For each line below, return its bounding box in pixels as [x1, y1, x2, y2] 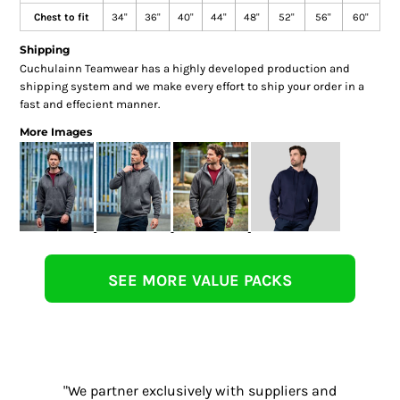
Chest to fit [33, 10, 89, 23]
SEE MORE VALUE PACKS [107, 270, 292, 290]
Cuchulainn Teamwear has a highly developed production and [19, 61, 350, 75]
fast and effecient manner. [19, 96, 160, 111]
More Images [19, 124, 92, 138]
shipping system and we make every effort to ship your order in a [19, 79, 364, 93]
